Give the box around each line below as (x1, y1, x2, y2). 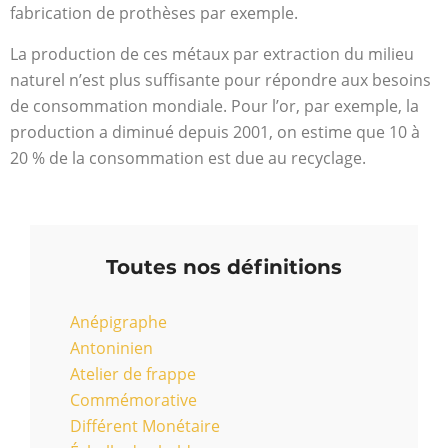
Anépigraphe (70, 311, 167, 334)
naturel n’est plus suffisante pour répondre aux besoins (10, 68, 431, 91)
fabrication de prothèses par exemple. (10, 2, 298, 25)
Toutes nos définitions (106, 255, 342, 280)
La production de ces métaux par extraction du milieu (10, 42, 414, 65)
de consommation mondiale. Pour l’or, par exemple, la (10, 94, 419, 117)
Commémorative (70, 389, 197, 412)
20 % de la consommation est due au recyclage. (10, 146, 366, 169)
